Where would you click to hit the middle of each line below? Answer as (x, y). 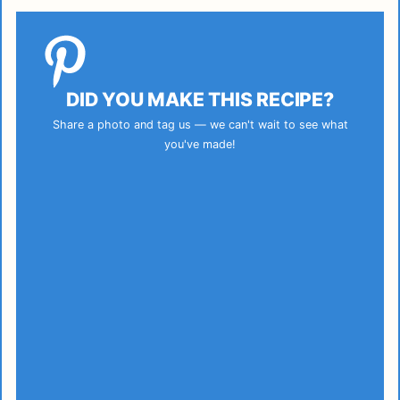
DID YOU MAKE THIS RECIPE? (200, 99)
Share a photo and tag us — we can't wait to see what (200, 125)
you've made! (200, 145)
